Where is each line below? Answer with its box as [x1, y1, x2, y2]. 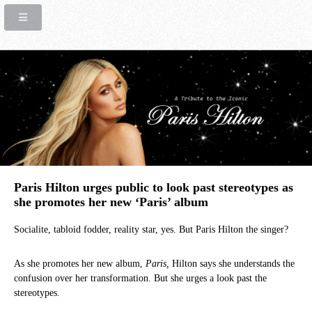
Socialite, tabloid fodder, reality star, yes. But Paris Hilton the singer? [14, 224, 288, 235]
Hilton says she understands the [169, 258, 295, 270]
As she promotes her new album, [14, 258, 146, 270]
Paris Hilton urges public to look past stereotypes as [14, 180, 293, 194]
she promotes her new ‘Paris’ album [14, 195, 208, 209]
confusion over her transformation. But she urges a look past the [14, 273, 267, 284]
